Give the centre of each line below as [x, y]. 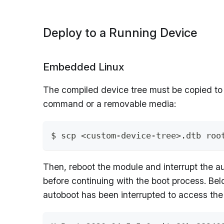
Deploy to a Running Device [120, 33]
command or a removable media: [109, 104]
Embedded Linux [83, 67]
